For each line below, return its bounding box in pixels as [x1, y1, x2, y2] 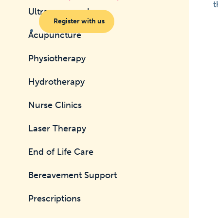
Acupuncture [28, 30, 82, 40]
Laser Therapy [28, 123, 87, 134]
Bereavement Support [28, 170, 117, 181]
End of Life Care [28, 146, 94, 157]
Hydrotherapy [28, 76, 85, 87]
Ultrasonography [28, 6, 97, 17]
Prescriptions [28, 193, 81, 204]
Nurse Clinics [28, 100, 82, 110]
